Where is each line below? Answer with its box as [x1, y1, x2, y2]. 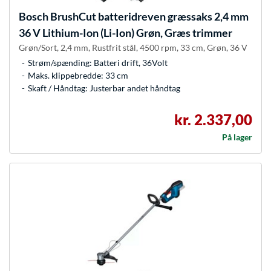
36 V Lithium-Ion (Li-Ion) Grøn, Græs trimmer [19, 26, 232, 40]
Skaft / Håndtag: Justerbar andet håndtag [28, 83, 180, 94]
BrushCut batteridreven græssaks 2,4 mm [48, 10, 249, 24]
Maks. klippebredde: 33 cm [28, 70, 128, 81]
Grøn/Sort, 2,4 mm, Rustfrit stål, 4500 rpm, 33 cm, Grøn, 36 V [19, 42, 247, 53]
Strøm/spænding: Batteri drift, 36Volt [28, 57, 168, 68]
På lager [222, 132, 252, 143]
